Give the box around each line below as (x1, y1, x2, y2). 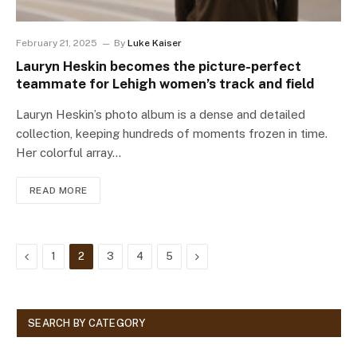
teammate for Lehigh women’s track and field (16, 76, 314, 92)
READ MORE (29, 185, 88, 197)
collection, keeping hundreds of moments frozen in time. (16, 127, 328, 141)
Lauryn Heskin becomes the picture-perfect (16, 58, 301, 75)
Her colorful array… (16, 146, 121, 160)
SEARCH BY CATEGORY (28, 317, 146, 330)
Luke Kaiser (127, 37, 182, 49)
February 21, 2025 (16, 37, 97, 49)
